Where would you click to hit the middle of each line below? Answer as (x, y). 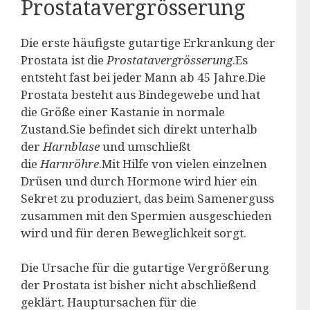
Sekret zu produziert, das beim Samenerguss (147, 198)
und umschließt (145, 146)
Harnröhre (70, 163)
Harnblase (71, 146)
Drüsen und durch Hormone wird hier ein (139, 181)
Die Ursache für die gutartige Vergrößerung (145, 267)
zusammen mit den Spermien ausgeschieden (146, 215)
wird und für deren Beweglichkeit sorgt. (134, 232)
